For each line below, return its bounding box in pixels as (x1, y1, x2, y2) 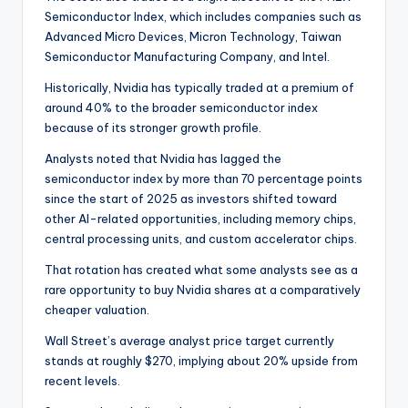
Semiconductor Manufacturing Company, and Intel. (45, 49, 330, 64)
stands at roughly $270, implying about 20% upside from (45, 353, 358, 368)
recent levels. (45, 373, 120, 388)
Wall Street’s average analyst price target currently (45, 333, 334, 348)
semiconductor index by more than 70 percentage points (45, 171, 362, 186)
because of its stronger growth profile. (45, 120, 261, 135)
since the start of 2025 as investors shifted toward (45, 191, 337, 206)
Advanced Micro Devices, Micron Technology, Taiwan (45, 29, 342, 44)
